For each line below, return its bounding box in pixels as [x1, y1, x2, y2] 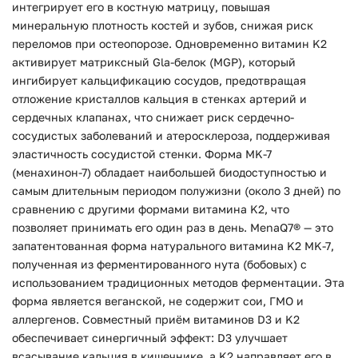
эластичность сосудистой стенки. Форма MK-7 [12, 146, 272, 161]
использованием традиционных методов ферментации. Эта [12, 275, 344, 289]
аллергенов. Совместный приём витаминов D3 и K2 [12, 312, 300, 326]
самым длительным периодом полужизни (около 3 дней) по [12, 183, 340, 197]
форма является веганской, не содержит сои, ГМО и [12, 293, 304, 308]
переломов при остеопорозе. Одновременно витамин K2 [12, 36, 327, 50]
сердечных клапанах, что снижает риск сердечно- [12, 109, 294, 124]
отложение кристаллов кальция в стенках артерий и [12, 91, 307, 105]
